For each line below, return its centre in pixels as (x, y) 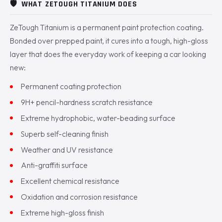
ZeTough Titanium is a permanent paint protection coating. (107, 27)
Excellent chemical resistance (70, 181)
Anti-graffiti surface (55, 165)
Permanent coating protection (71, 86)
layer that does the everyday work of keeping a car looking (108, 54)
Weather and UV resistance (67, 149)
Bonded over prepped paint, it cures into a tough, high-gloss (109, 41)
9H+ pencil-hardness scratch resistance (87, 102)
